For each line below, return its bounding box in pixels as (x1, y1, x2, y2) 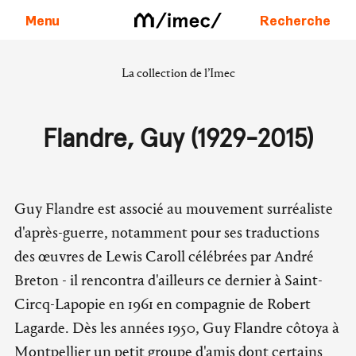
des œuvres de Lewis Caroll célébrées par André (14, 247, 314, 265)
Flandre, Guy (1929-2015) (43, 127, 313, 153)
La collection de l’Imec (121, 65, 235, 80)
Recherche (260, 10, 331, 29)
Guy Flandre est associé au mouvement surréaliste (14, 199, 333, 218)
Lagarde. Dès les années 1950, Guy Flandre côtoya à (14, 319, 339, 337)
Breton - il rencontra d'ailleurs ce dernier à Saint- (14, 271, 323, 289)
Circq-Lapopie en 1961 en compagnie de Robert (14, 295, 311, 313)
